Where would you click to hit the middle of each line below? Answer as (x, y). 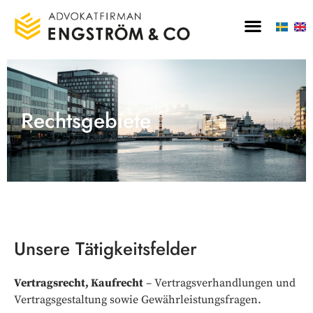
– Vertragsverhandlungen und (219, 283)
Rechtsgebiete (86, 120)
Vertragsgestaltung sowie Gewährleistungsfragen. (138, 299)
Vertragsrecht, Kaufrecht (79, 283)
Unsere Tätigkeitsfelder (105, 248)
